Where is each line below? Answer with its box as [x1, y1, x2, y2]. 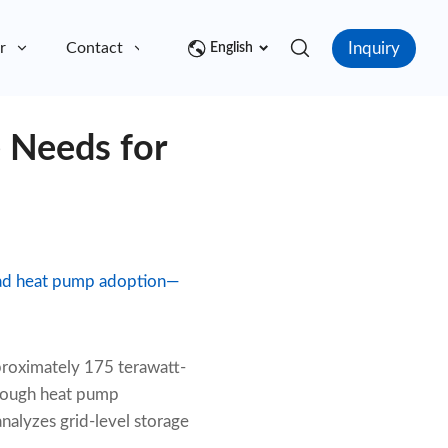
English [210, 41, 253, 56]
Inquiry [348, 39, 400, 57]
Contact [66, 40, 123, 57]
